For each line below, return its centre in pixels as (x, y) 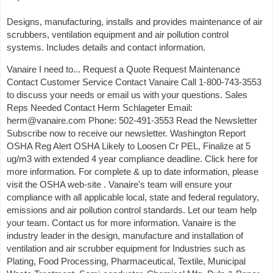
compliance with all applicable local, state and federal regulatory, (133, 197)
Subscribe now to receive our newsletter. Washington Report (126, 133)
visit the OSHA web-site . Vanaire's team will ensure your (119, 184)
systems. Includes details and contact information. (106, 47)
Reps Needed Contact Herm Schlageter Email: (100, 108)
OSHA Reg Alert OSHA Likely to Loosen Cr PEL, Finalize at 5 (129, 146)
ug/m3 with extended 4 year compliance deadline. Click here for (132, 159)
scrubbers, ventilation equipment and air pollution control (118, 34)
